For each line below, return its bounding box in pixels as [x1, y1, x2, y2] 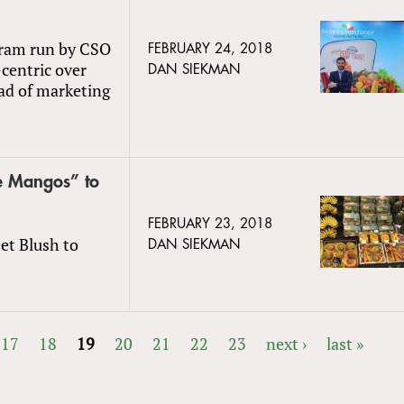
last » [326, 332, 364, 354]
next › [266, 332, 308, 354]
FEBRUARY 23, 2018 [148, 216, 272, 231]
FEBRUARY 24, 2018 [148, 41, 272, 56]
